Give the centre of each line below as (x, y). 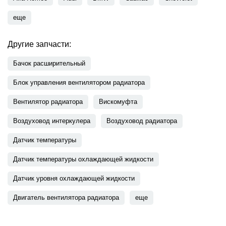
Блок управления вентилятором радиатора (79, 82)
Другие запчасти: (39, 44)
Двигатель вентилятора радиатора (66, 197)
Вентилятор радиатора (48, 102)
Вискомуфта (118, 102)
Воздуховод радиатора (142, 121)
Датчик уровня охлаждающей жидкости (74, 178)
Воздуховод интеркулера (52, 121)
